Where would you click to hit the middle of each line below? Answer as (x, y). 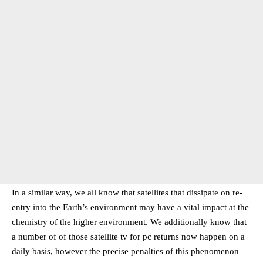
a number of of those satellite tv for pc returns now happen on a (128, 237)
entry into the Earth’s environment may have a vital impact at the (130, 208)
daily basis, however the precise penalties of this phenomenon (125, 252)
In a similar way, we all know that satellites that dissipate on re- (127, 193)
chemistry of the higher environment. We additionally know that (129, 222)
